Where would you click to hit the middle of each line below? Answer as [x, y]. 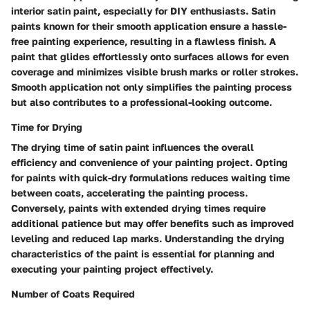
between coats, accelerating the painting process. [129, 193]
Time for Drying [47, 127]
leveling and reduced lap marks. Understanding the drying [148, 239]
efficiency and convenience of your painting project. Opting [149, 163]
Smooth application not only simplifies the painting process [152, 87]
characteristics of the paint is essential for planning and [143, 254]
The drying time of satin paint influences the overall [133, 147]
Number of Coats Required [73, 294]
